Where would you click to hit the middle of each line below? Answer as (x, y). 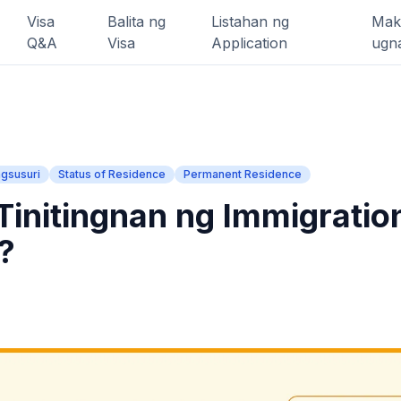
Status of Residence (112, 174)
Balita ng (137, 21)
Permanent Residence (243, 174)
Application (249, 43)
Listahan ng (250, 21)
